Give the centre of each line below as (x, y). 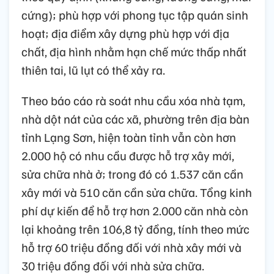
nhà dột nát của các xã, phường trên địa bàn (135, 118)
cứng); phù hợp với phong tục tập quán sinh (135, 14)
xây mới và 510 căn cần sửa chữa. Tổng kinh (137, 192)
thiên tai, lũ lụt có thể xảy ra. (93, 69)
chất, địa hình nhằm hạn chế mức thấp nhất (134, 51)
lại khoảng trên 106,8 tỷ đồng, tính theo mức (135, 228)
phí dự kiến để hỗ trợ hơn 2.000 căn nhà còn (135, 210)
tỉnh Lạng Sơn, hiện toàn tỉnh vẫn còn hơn (129, 137)
